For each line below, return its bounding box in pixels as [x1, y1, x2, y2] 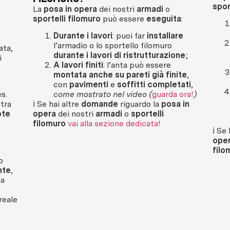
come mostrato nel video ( [53, 89, 152, 100]
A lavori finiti [53, 60, 103, 70]
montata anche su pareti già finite [53, 70, 187, 80]
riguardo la [118, 99, 161, 109]
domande [81, 99, 118, 109]
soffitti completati [117, 80, 191, 90]
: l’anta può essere [103, 60, 171, 70]
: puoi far [112, 31, 147, 41]
